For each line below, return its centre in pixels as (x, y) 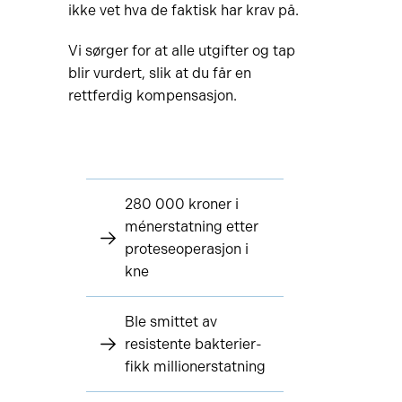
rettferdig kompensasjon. (152, 96)
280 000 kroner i (181, 204)
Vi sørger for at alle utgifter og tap (181, 51)
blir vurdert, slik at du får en (159, 73)
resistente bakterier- (193, 344)
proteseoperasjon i (186, 249)
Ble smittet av (170, 322)
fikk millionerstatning (195, 367)
